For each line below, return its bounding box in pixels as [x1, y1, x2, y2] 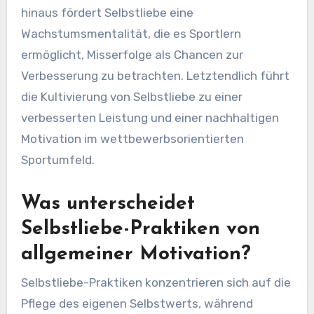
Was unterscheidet [20, 194, 195, 214]
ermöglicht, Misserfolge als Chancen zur [20, 48, 243, 62]
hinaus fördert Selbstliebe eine [20, 6, 193, 20]
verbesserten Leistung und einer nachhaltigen [20, 111, 279, 125]
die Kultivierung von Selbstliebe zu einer [20, 90, 243, 104]
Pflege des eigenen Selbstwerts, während [20, 296, 253, 310]
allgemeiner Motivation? [20, 245, 251, 265]
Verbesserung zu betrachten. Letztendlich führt [20, 69, 289, 83]
